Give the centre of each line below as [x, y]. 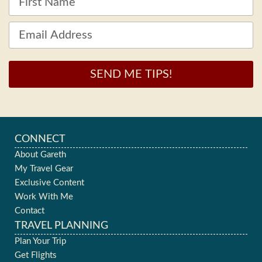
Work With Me [44, 196]
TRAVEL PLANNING [61, 225]
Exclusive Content [49, 182]
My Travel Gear [44, 168]
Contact [30, 211]
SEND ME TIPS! [131, 74]
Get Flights [36, 255]
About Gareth [40, 154]
